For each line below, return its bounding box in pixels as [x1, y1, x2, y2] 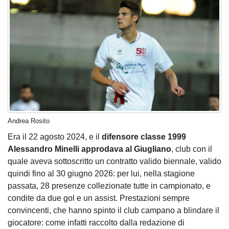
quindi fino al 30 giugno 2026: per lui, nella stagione [8, 169, 195, 178]
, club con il [171, 145, 212, 154]
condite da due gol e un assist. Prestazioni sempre [8, 194, 190, 203]
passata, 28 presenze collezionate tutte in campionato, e [8, 181, 211, 191]
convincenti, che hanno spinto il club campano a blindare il [8, 206, 219, 215]
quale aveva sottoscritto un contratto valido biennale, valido [8, 157, 221, 166]
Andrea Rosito [8, 117, 50, 125]
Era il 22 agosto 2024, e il [8, 132, 102, 142]
